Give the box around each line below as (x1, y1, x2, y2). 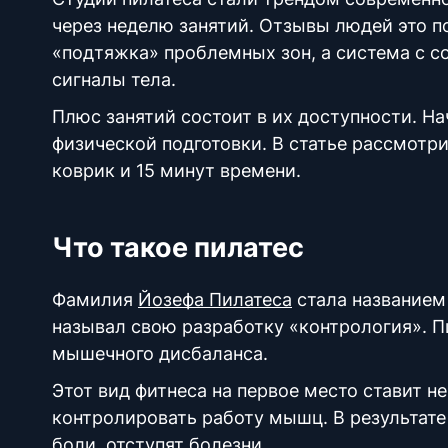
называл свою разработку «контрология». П (52, 316, 445, 337)
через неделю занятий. (52, 15, 259, 36)
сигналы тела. (52, 69, 176, 90)
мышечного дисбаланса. (52, 343, 268, 364)
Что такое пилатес (52, 231, 310, 264)
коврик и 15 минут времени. (52, 160, 306, 181)
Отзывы (259, 15, 330, 36)
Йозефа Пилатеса (138, 289, 292, 310)
